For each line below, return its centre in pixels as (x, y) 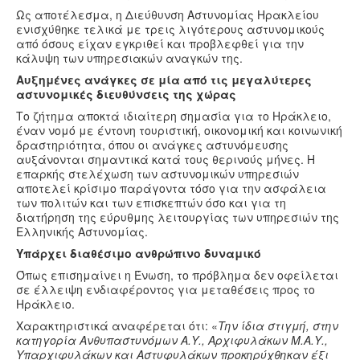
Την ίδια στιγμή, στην (278, 326)
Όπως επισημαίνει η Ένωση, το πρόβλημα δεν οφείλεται (177, 275)
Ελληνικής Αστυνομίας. (82, 232)
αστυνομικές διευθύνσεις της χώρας (126, 94)
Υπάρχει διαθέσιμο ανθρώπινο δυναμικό (139, 254)
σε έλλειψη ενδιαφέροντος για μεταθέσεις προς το (166, 290)
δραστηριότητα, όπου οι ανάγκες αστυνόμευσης (152, 145)
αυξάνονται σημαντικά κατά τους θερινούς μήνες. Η (166, 160)
